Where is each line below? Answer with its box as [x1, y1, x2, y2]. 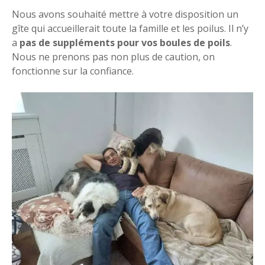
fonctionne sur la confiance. [12, 64, 134, 77]
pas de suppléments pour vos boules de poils [17, 35, 230, 49]
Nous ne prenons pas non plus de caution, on [12, 50, 215, 63]
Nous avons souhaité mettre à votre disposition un [12, 7, 238, 21]
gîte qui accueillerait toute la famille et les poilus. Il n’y [12, 21, 248, 35]
